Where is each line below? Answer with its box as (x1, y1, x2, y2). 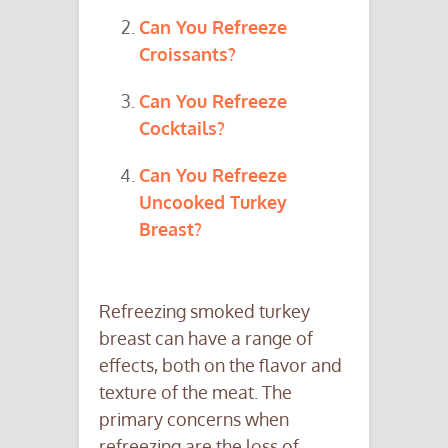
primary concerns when (99, 408, 289, 431)
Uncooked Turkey (139, 191, 287, 214)
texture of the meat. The (99, 381, 292, 404)
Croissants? (139, 43, 236, 66)
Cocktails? (139, 117, 225, 140)
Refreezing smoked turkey (99, 300, 310, 323)
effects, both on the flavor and (99, 354, 342, 377)
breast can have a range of (99, 327, 313, 350)
